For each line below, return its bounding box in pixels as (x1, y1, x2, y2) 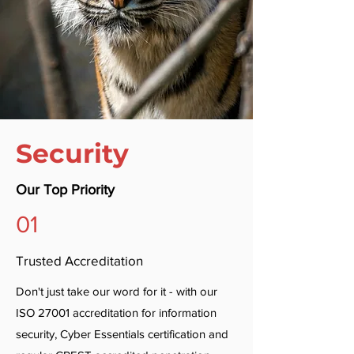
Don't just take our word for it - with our (16, 284, 217, 298)
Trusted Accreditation (16, 253, 143, 268)
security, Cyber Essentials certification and (16, 327, 228, 341)
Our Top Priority (16, 182, 119, 198)
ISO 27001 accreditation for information (16, 306, 217, 319)
